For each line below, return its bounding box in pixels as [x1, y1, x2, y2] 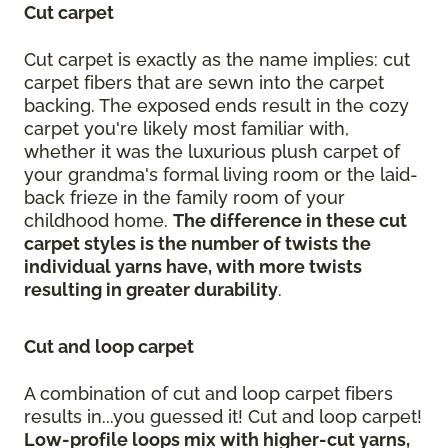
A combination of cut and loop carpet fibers [24, 383, 393, 405]
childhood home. [24, 210, 173, 232]
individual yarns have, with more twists [24, 256, 362, 278]
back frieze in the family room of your [24, 187, 345, 209]
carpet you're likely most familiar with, [24, 118, 349, 140]
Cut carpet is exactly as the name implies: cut [24, 49, 410, 71]
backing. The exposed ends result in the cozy [24, 95, 409, 117]
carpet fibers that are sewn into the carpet [24, 72, 384, 94]
